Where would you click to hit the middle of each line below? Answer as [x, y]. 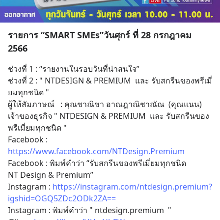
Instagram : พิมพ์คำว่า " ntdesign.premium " [90, 210]
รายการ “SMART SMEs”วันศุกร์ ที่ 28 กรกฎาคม [100, 35]
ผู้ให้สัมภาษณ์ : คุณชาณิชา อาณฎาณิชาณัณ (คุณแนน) [105, 104]
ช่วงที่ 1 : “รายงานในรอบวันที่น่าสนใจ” [75, 69]
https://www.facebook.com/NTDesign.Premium [96, 151]
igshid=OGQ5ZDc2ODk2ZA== [62, 198]
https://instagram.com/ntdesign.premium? [132, 187]
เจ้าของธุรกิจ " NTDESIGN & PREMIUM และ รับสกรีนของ [109, 116]
